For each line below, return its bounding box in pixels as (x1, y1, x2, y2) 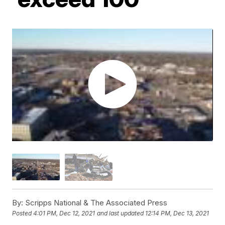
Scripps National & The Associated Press (23, 197, 168, 207)
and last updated (97, 209, 144, 217)
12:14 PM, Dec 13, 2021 (145, 209, 209, 217)
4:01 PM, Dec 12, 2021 (33, 209, 95, 217)
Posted (12, 209, 34, 217)
